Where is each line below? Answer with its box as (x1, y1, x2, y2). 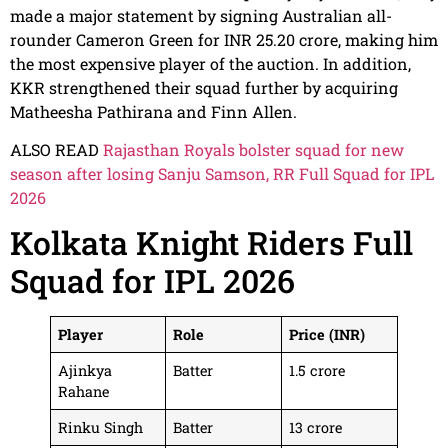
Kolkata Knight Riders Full (10, 221, 413, 265)
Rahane (58, 382, 110, 402)
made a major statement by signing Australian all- (10, 4, 392, 26)
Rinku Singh (58, 418, 144, 438)
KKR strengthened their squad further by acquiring (10, 76, 398, 98)
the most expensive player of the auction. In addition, (10, 52, 411, 74)
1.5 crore (289, 361, 346, 381)
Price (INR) (289, 325, 366, 345)
